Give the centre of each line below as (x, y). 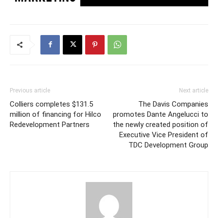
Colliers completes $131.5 (51, 104)
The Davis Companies (173, 104)
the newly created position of (161, 124)
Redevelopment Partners (50, 124)
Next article (194, 90)
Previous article (30, 90)
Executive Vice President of (164, 135)
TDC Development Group (168, 145)
